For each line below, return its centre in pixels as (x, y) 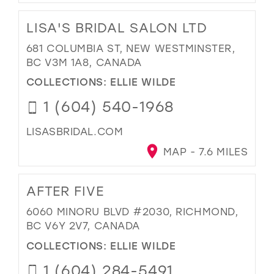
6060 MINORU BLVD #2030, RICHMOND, (132, 212)
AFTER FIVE (65, 191)
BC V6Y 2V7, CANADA (83, 226)
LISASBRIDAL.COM (75, 131)
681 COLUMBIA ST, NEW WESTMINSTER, (131, 48)
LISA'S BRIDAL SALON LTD (117, 27)
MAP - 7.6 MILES (204, 152)
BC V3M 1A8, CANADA (84, 62)
